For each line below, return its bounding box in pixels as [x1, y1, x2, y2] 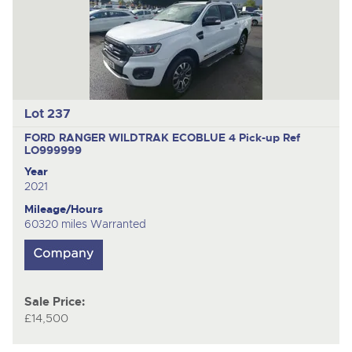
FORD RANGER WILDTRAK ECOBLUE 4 [24, 130, 239, 145]
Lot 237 [24, 104, 71, 122]
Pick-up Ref [238, 130, 300, 145]
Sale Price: [24, 294, 85, 310]
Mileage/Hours [24, 202, 103, 217]
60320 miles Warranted [24, 217, 146, 232]
